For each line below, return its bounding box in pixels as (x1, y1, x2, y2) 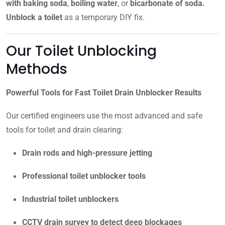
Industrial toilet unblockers (22, 194, 119, 204)
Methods (6, 59, 67, 79)
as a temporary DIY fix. (62, 12, 145, 22)
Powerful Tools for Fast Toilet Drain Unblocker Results (6, 87, 201, 97)
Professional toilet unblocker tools (22, 171, 146, 181)
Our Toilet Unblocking (6, 41, 157, 61)
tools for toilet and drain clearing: (6, 125, 123, 135)
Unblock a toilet (6, 12, 62, 22)
